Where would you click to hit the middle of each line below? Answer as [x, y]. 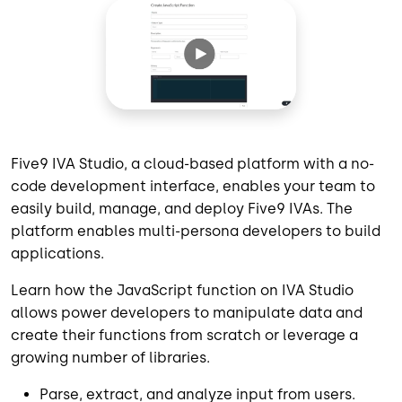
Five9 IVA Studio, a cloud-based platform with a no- [192, 163]
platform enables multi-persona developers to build [196, 231]
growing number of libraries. [110, 357]
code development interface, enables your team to [193, 186]
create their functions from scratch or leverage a [184, 335]
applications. [57, 253]
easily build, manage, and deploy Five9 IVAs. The [182, 208]
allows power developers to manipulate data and [187, 312]
